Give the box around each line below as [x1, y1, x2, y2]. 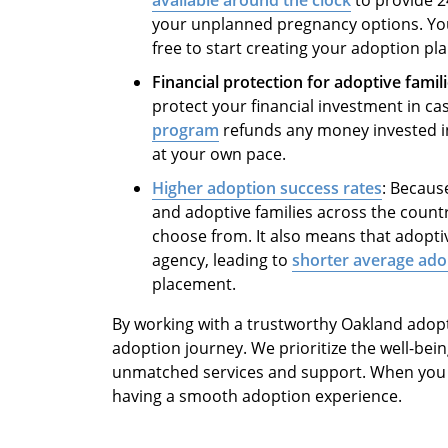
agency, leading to [152, 248, 292, 271]
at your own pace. [152, 142, 286, 165]
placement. [152, 272, 236, 295]
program [152, 118, 219, 141]
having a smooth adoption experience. [112, 384, 402, 407]
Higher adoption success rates [152, 176, 382, 199]
